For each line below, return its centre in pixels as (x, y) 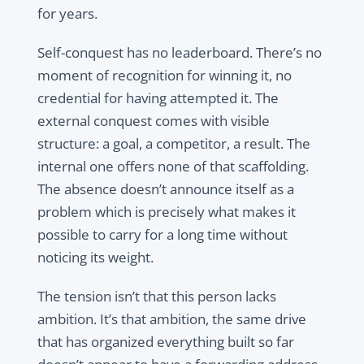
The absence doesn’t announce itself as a (165, 189)
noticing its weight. (97, 258)
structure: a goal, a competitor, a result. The (173, 144)
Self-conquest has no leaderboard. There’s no (179, 53)
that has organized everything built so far (165, 342)
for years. (69, 14)
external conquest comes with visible (153, 121)
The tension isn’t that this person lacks (156, 297)
